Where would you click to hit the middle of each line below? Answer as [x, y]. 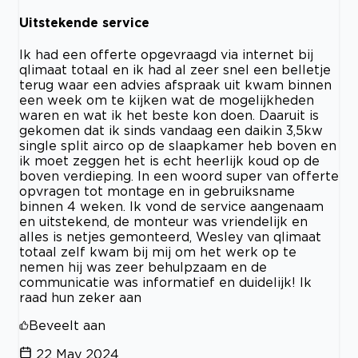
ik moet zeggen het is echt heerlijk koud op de [169, 161]
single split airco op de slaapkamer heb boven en [178, 146]
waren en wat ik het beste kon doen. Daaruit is [169, 115]
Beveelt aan [67, 326]
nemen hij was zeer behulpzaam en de [143, 267]
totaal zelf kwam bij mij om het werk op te [158, 252]
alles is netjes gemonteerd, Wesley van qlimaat [170, 237]
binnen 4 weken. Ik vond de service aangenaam [171, 207]
